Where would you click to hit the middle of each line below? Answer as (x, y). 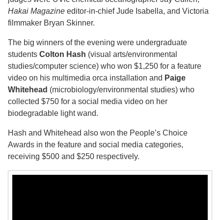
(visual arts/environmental (132, 54)
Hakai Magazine (36, 11)
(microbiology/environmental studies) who (121, 90)
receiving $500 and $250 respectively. (74, 156)
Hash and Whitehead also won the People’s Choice (98, 133)
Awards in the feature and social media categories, (96, 145)
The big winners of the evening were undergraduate (97, 42)
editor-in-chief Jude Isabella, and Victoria (137, 11)
